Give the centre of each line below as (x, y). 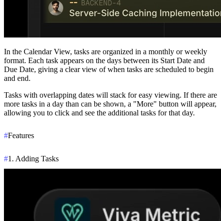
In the (14, 51)
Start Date (176, 60)
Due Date (19, 69)
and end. (17, 78)
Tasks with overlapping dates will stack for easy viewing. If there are (110, 95)
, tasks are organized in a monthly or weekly (139, 51)
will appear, (198, 104)
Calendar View (47, 51)
